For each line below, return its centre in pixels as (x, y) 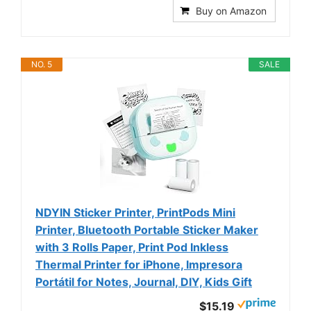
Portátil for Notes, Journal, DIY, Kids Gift (144, 282)
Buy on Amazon (231, 11)
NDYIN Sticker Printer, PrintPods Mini (135, 213)
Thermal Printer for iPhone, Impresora (139, 265)
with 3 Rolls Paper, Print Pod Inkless (132, 247)
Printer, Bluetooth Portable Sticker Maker (147, 230)
